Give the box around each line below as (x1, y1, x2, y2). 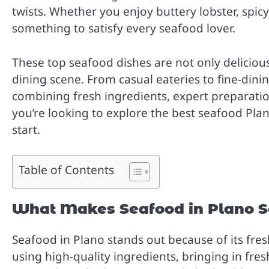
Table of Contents (19, 162, 114, 178)
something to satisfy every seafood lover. (12, 20, 235, 37)
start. (12, 121, 40, 138)
